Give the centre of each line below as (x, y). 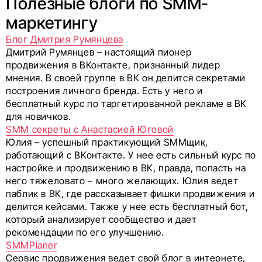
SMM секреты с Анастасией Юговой (90, 130)
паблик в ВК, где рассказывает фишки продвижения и (130, 194)
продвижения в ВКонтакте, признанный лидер (113, 65)
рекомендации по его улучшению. (85, 232)
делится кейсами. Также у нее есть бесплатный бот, (127, 207)
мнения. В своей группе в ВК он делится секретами (126, 78)
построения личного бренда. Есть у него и (104, 91)
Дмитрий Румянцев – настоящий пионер (99, 52)
